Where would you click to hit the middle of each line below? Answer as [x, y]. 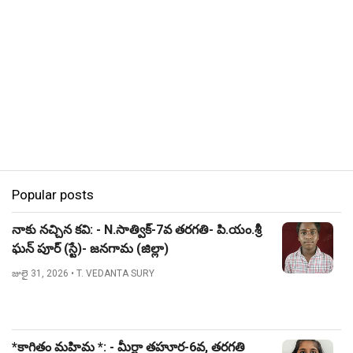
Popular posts [53, 195]
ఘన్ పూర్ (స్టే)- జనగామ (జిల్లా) [90, 249]
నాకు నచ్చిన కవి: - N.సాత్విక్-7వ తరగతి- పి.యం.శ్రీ [137, 230]
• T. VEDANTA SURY [113, 273]
